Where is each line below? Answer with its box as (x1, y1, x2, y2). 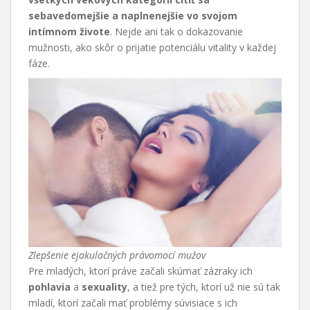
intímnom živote (28, 25, 110, 39)
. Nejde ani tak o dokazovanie (110, 25, 243, 39)
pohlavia (28, 280, 71, 294)
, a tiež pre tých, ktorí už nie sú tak (127, 280, 280, 294)
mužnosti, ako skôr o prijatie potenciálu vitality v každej (28, 41, 276, 55)
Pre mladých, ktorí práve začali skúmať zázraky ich (28, 264, 253, 278)
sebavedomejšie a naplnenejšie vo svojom (28, 9, 237, 23)
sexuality (82, 280, 127, 294)
